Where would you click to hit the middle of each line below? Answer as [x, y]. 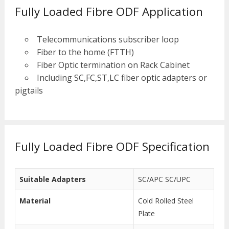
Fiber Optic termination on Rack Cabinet [113, 65]
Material [35, 201]
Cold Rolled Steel [166, 201]
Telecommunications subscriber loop [108, 40]
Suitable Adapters [52, 179]
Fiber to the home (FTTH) [85, 52]
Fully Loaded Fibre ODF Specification [112, 147]
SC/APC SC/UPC [164, 179]
